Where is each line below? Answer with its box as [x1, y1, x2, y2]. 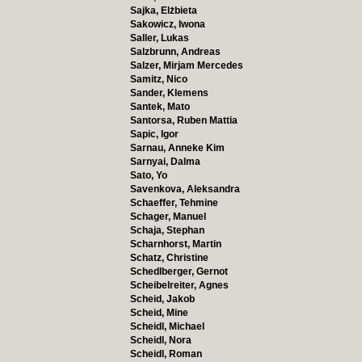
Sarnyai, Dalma [129, 156, 200, 167]
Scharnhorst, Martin [129, 238, 221, 250]
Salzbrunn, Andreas [129, 46, 221, 57]
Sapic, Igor [129, 128, 179, 140]
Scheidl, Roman [129, 348, 202, 360]
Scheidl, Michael [129, 321, 204, 332]
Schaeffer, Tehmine [129, 197, 218, 208]
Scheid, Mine [129, 307, 188, 318]
